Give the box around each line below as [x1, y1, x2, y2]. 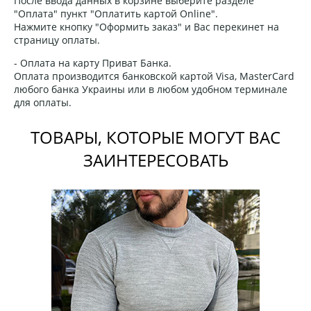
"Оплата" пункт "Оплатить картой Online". [14, 6, 218, 20]
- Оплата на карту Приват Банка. [14, 56, 171, 69]
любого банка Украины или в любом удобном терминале [14, 82, 287, 96]
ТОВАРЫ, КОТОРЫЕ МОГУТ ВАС [31, 125, 280, 149]
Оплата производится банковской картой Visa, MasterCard [14, 69, 294, 83]
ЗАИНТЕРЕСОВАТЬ [83, 148, 228, 171]
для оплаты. [14, 95, 72, 109]
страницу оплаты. [14, 33, 100, 47]
